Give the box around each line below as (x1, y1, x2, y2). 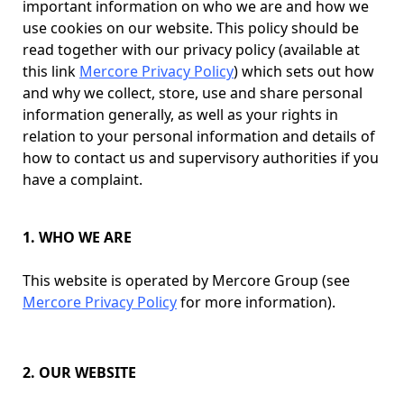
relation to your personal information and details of (23, 126, 375, 146)
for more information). (177, 292, 335, 312)
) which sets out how (234, 61, 374, 81)
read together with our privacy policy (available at (23, 40, 360, 60)
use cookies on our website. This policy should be (23, 18, 359, 38)
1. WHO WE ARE (23, 227, 132, 247)
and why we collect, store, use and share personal (23, 83, 363, 103)
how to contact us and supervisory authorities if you (23, 148, 379, 168)
